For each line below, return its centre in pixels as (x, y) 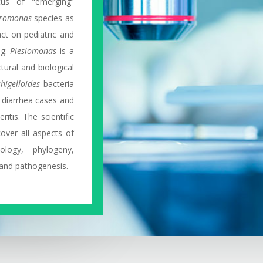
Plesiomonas (33, 50)
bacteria (57, 83)
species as (53, 18)
